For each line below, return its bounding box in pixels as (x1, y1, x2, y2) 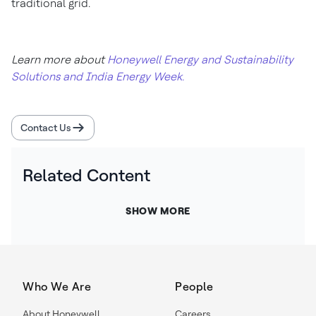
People (175, 280, 213, 293)
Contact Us (20, 122, 71, 133)
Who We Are (23, 280, 91, 293)
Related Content (23, 165, 150, 186)
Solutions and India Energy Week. (11, 70, 184, 83)
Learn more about (11, 53, 107, 66)
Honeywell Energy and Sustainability (107, 53, 293, 66)
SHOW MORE (126, 205, 190, 217)
